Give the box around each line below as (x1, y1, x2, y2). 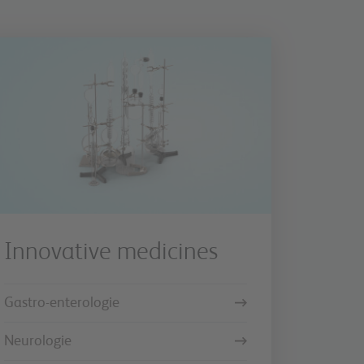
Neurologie (4, 333, 72, 349)
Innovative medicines (4, 240, 219, 265)
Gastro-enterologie (4, 295, 120, 310)
